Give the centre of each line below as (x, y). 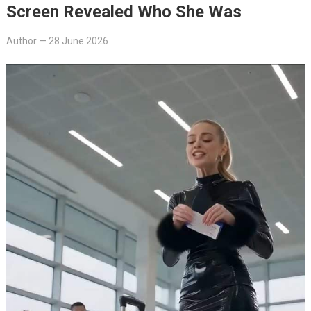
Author (21, 41)
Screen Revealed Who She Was (124, 11)
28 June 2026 (78, 41)
